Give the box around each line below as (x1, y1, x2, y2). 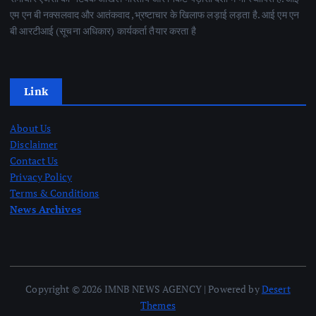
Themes (140, 298, 176, 312)
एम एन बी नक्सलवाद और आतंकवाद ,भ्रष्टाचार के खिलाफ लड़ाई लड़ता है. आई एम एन (10, 7, 300, 21)
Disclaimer (10, 137, 58, 151)
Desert (261, 281, 291, 296)
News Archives (10, 202, 81, 216)
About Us (10, 121, 51, 135)
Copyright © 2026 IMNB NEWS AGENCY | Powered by (25, 281, 262, 296)
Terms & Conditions (10, 186, 99, 200)
